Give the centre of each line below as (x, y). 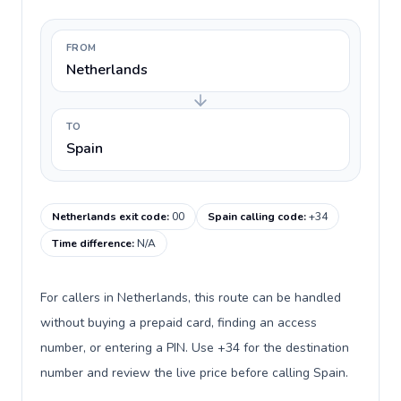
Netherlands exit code (109, 217)
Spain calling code (256, 217)
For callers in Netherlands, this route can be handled (191, 298)
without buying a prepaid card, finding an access (179, 323)
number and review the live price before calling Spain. (194, 373)
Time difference (92, 243)
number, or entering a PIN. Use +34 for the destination (195, 348)
